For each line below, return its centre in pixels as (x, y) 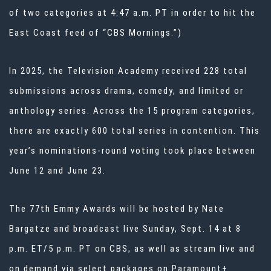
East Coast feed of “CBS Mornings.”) (96, 33)
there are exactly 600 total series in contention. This (135, 131)
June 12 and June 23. (57, 171)
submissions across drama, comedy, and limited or (126, 91)
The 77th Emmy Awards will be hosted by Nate (117, 209)
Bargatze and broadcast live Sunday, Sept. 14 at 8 (125, 229)
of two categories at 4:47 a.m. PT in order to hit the (132, 13)
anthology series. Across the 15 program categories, (132, 111)
